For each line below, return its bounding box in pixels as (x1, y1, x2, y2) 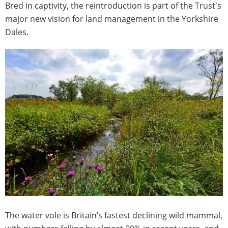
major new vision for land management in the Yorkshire (5, 13, 218, 24)
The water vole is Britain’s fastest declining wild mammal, (5, 210, 222, 221)
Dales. (5, 26, 28, 38)
